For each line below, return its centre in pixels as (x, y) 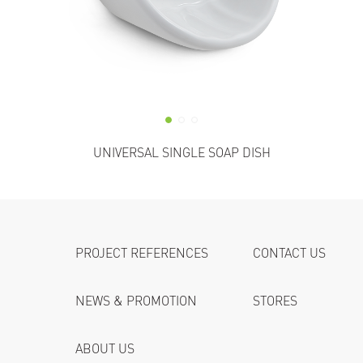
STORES (275, 301)
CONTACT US (290, 254)
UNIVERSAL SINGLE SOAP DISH (181, 153)
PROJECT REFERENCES (141, 254)
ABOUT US (105, 349)
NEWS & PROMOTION (136, 301)
